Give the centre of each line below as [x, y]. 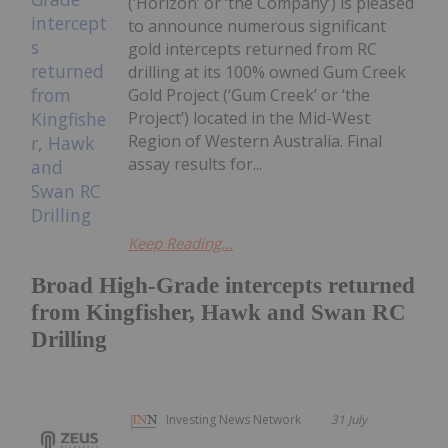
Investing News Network [234, 419]
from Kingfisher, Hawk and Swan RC [218, 312]
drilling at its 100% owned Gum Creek [267, 71]
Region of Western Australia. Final [255, 140]
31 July [349, 419]
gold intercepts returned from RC [253, 48]
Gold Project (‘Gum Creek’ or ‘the [249, 94]
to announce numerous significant [257, 25]
